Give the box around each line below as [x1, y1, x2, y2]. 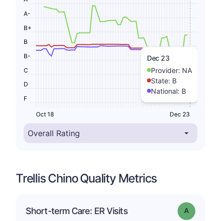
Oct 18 [36, 110, 54, 118]
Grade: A [188, 205, 214, 214]
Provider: [151, 66, 182, 74]
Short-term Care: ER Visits [26, 205, 128, 216]
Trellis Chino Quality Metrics [16, 171, 157, 185]
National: [151, 86, 182, 95]
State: [151, 76, 172, 85]
